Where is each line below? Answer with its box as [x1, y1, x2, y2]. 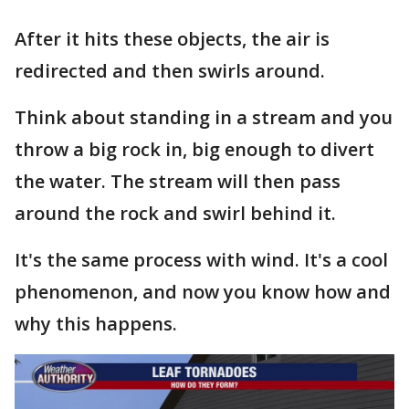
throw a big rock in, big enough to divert [15, 137, 374, 162]
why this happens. [15, 311, 177, 336]
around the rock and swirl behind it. [15, 201, 341, 225]
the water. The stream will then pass [15, 169, 341, 194]
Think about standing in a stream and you [15, 105, 393, 130]
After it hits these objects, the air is [15, 26, 330, 51]
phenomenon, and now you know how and [15, 279, 391, 304]
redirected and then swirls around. [15, 58, 325, 83]
